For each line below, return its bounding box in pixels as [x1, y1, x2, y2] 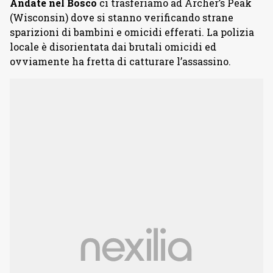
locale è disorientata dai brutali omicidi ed [10, 40, 216, 53]
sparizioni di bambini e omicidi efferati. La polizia [10, 26, 254, 38]
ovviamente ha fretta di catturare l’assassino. [10, 55, 231, 68]
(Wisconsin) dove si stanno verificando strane [10, 11, 233, 24]
